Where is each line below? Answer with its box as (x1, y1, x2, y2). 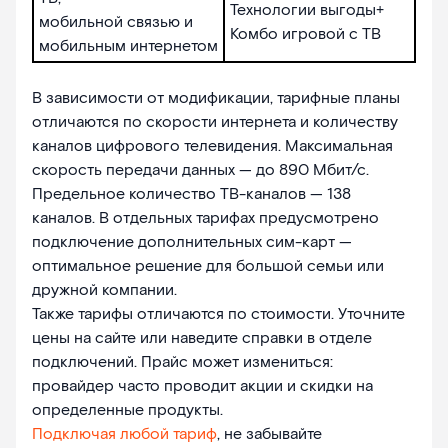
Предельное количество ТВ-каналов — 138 (32, 184, 351, 206)
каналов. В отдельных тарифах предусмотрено (32, 208, 379, 230)
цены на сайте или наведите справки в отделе (32, 328, 372, 350)
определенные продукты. (32, 400, 223, 422)
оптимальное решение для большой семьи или (32, 256, 384, 278)
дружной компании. (32, 280, 177, 302)
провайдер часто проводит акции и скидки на (32, 376, 373, 398)
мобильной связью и (39, 12, 193, 34)
